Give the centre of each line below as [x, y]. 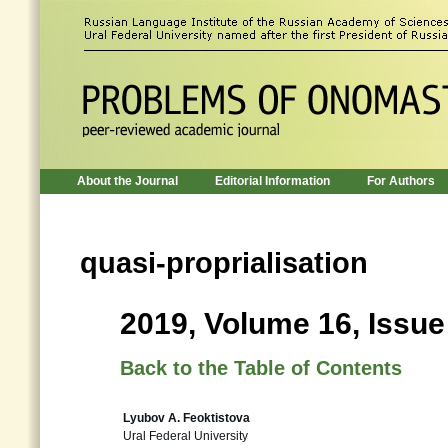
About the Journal [127, 181]
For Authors [401, 181]
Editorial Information [272, 181]
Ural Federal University [185, 436]
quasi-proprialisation [224, 263]
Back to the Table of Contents [261, 368]
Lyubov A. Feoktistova [186, 418]
